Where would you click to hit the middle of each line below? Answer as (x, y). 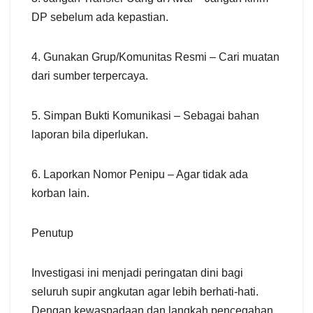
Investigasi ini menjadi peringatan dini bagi (137, 272)
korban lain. (60, 193)
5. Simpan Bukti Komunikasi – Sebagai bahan (145, 115)
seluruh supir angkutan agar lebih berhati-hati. (145, 291)
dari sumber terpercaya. (90, 75)
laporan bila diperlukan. (90, 134)
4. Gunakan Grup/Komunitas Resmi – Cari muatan (155, 57)
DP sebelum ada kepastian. (100, 17)
